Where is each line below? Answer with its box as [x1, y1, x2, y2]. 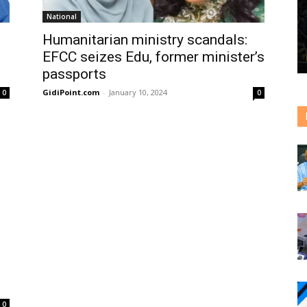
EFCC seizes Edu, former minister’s [42, 49, 265, 65]
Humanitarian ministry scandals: [42, 32, 247, 48]
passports [42, 66, 106, 82]
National [47, 12, 77, 21]
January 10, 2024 [109, 87, 167, 97]
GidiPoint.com [42, 87, 99, 97]
